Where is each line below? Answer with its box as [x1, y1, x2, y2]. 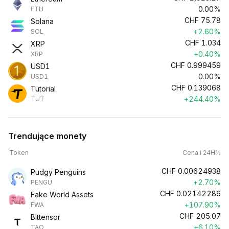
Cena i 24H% [182, 149, 221, 156]
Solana [31, 17, 54, 26]
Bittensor [31, 213, 60, 221]
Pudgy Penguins [31, 168, 86, 176]
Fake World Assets [31, 190, 94, 199]
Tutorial [31, 84, 56, 93]
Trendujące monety [8, 131, 86, 141]
